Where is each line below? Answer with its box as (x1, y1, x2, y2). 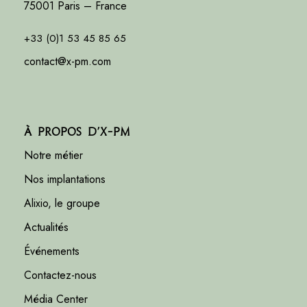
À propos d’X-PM (24, 125, 130, 140)
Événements (24, 243, 79, 260)
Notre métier (24, 147, 83, 164)
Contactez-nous (24, 267, 97, 284)
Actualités (24, 219, 69, 236)
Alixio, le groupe (24, 195, 100, 212)
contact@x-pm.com (24, 53, 111, 70)
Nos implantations (24, 171, 106, 188)
